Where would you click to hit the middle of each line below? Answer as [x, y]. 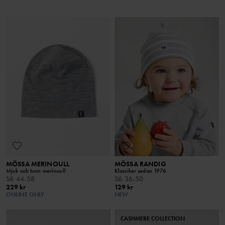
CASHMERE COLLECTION [153, 219]
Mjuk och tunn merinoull [36, 171]
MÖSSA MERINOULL [38, 164]
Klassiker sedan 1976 [141, 171]
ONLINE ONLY [25, 195]
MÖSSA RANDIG [140, 164]
